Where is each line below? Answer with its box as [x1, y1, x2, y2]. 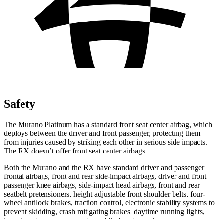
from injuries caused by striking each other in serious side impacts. [4, 137, 207, 146]
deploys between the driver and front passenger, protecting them [4, 129, 200, 137]
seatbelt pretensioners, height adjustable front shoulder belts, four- [4, 189, 205, 198]
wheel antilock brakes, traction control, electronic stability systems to [4, 198, 215, 207]
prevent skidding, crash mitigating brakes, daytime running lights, [4, 207, 205, 216]
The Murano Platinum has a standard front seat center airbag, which [4, 120, 212, 129]
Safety [4, 97, 35, 110]
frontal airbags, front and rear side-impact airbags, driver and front [4, 172, 206, 180]
